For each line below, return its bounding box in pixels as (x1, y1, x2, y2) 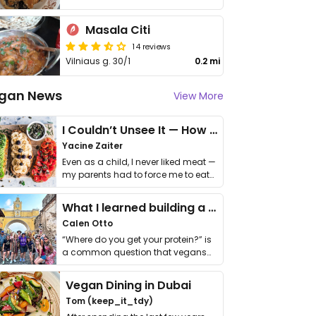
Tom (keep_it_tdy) (66, 295, 154, 307)
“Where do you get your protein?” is (62, 233, 212, 245)
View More (174, 89, 224, 103)
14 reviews (133, 40, 171, 51)
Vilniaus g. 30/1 (66, 55, 131, 67)
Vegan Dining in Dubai (66, 277, 192, 293)
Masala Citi (85, 22, 151, 38)
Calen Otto (62, 217, 113, 229)
